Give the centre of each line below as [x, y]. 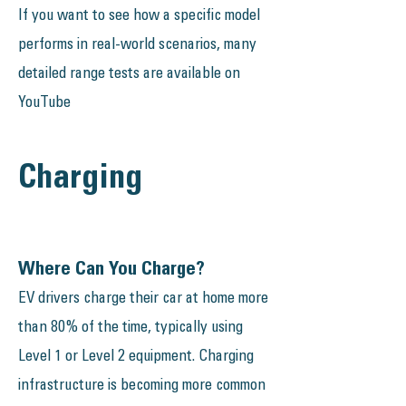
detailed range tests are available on [129, 75]
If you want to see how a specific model [139, 17]
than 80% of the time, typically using [130, 329]
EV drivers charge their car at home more [143, 300]
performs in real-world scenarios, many [137, 46]
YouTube [44, 104]
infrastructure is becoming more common [142, 387]
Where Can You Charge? [111, 271]
